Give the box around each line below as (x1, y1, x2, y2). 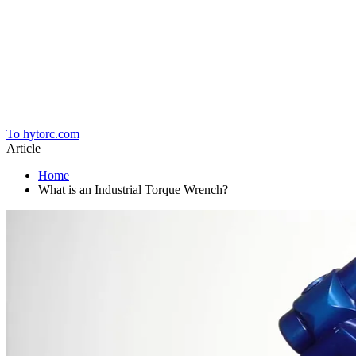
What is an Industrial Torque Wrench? (38, 183, 228, 196)
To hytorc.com (6, 127, 79, 141)
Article (6, 141, 41, 155)
